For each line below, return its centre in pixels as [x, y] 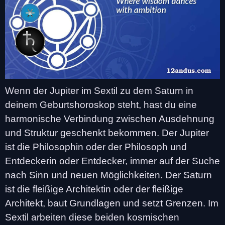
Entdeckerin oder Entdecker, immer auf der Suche [113, 161]
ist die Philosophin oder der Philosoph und [96, 147]
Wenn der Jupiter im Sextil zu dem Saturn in [99, 90]
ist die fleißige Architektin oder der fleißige [94, 189]
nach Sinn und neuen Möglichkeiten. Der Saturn [108, 175]
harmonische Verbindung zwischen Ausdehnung [110, 119]
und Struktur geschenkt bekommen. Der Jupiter [107, 133]
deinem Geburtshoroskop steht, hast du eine [101, 104]
